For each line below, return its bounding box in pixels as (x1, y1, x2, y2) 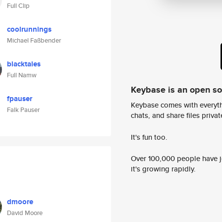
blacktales (7, 58, 41, 69)
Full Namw (7, 70, 37, 80)
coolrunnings (7, 24, 52, 35)
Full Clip (7, 1, 30, 10)
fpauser (7, 93, 32, 104)
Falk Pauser (7, 105, 40, 114)
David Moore (7, 208, 43, 218)
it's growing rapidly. (131, 164, 196, 174)
